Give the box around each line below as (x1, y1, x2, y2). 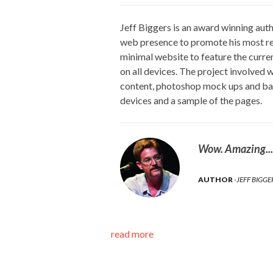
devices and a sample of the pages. (120, 94, 262, 107)
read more (111, 228, 154, 240)
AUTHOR (197, 175, 234, 185)
